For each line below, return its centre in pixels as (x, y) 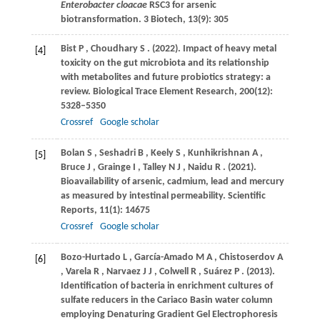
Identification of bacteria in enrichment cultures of (166, 286)
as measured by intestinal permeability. (144, 196)
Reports (77, 211)
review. (76, 92)
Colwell (174, 272)
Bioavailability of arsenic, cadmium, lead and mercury (172, 182)
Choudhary (114, 49)
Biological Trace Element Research (163, 92)
